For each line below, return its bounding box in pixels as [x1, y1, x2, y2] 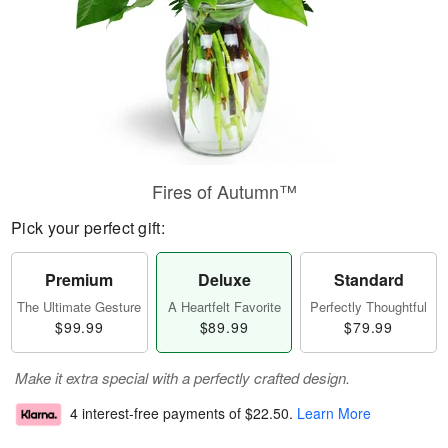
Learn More [297, 403, 371, 424]
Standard [333, 268, 404, 291]
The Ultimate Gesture [17, 297, 142, 316]
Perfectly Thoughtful [310, 297, 428, 316]
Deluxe [197, 268, 251, 291]
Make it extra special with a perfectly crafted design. [15, 367, 350, 388]
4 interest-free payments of [70, 403, 245, 424]
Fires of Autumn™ [151, 178, 297, 204]
